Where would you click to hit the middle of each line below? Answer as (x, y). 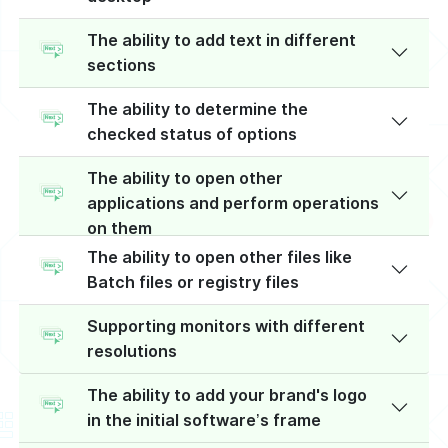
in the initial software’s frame (204, 419)
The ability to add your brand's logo (227, 394)
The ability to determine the (198, 108)
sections (122, 64)
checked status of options (192, 133)
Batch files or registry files (193, 281)
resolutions (132, 350)
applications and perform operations (233, 202)
